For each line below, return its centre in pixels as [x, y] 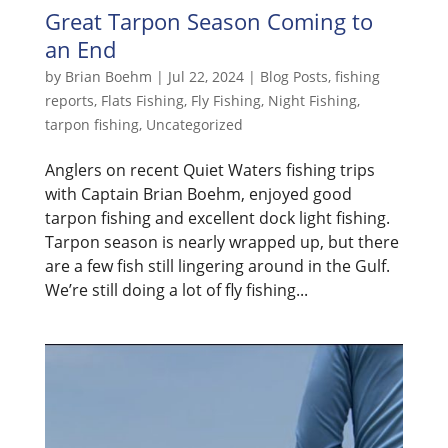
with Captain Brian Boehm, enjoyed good [198, 193]
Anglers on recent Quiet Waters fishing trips [209, 169]
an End [80, 48]
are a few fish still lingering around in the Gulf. [217, 265]
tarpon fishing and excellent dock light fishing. [217, 217]
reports [69, 100]
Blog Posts [293, 76]
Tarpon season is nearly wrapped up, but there [221, 241]
